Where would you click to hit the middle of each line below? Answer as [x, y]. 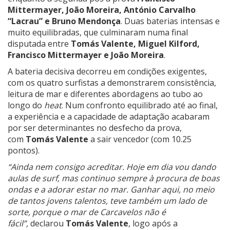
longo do [26, 106]
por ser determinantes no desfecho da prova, [95, 128]
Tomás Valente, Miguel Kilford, [135, 44]
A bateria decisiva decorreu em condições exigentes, [107, 72]
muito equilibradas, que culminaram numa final [98, 33]
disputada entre [39, 44]
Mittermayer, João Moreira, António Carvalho [102, 10]
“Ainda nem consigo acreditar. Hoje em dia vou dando [112, 167]
